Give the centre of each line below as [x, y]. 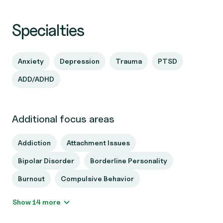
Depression [80, 61]
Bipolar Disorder [46, 161]
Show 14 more [52, 202]
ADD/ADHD [36, 79]
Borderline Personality [129, 161]
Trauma [129, 61]
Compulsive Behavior [97, 178]
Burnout [31, 178]
